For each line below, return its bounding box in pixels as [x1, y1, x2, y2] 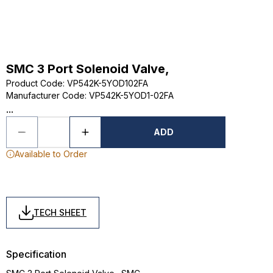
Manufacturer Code [6, 90, 85, 101]
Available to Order [15, 149, 87, 159]
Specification [6, 248, 66, 260]
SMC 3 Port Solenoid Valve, [6, 62, 169, 76]
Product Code [6, 78, 63, 88]
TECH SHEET [34, 207, 87, 218]
